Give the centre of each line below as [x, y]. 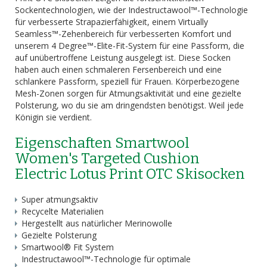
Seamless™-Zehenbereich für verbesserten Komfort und [123, 34]
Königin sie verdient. [53, 117]
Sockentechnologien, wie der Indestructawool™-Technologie [131, 10]
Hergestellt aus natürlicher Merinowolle [97, 223]
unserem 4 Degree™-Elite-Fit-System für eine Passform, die [130, 46]
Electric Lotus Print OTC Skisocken [130, 174]
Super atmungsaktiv [60, 199]
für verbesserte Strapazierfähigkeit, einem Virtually [111, 22]
